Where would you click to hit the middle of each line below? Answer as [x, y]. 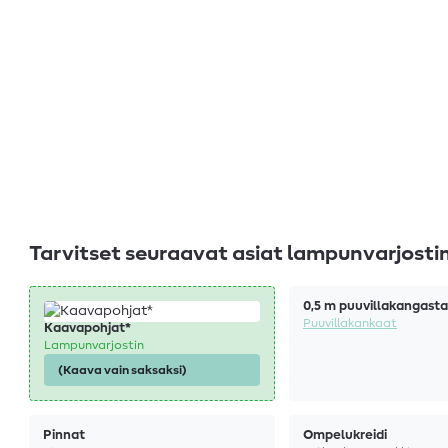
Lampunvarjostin [94, 345]
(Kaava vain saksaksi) [122, 370]
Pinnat [64, 436]
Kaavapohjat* [87, 329]
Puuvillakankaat [350, 323]
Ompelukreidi [345, 436]
